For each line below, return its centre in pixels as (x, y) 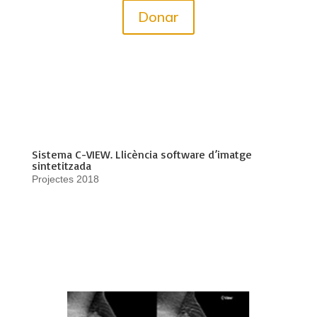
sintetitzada (61, 166)
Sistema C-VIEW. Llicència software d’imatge (142, 155)
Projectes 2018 (65, 179)
